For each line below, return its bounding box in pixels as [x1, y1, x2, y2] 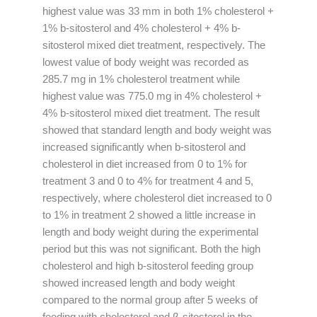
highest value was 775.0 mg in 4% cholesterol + [42, 90, 262, 102]
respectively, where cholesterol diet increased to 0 [42, 192, 272, 204]
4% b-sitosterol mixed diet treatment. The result [42, 107, 260, 119]
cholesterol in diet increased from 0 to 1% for [42, 158, 247, 170]
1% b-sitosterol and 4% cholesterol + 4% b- [42, 22, 241, 34]
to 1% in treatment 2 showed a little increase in [42, 209, 255, 221]
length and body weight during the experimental [42, 226, 258, 238]
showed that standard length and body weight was [42, 124, 272, 136]
